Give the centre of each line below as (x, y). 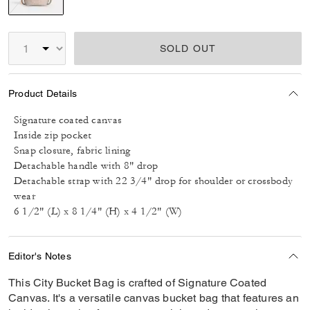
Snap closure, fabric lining (72, 151)
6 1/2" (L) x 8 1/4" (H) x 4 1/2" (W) (98, 211)
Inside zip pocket (53, 135)
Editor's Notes (40, 256)
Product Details (43, 93)
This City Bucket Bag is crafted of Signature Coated (138, 283)
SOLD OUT (188, 48)
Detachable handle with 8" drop (86, 166)
